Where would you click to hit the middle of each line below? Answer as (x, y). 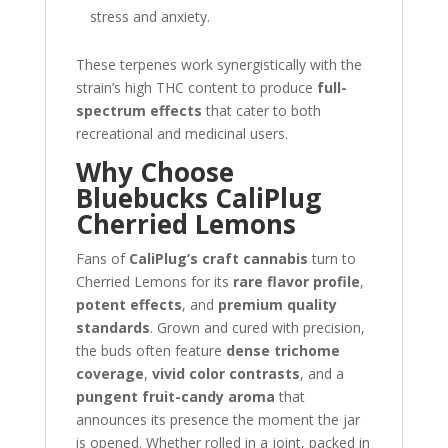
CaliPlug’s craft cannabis (218, 258)
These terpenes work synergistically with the (218, 64)
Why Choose (154, 172)
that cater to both (261, 110)
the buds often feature (150, 350)
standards (112, 327)
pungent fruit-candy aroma (175, 396)
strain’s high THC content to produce (196, 87)
